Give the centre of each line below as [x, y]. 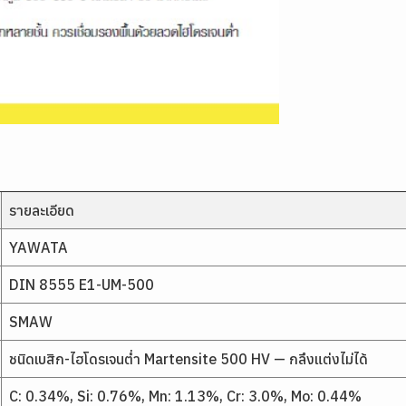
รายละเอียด [42, 210]
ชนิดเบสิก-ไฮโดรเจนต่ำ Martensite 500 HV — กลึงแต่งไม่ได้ [188, 359]
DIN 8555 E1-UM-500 [82, 285]
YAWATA [39, 247]
